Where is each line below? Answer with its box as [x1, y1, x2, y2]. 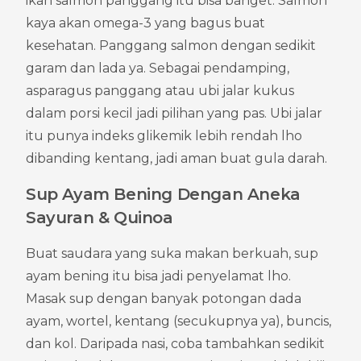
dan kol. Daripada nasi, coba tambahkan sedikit [26, 335, 325, 351]
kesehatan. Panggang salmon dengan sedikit [26, 37, 316, 53]
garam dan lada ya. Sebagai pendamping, [26, 60, 289, 76]
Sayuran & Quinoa [26, 207, 173, 227]
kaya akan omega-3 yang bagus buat [26, 15, 265, 31]
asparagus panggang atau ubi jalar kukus [26, 82, 294, 98]
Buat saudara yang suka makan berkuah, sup [26, 245, 318, 261]
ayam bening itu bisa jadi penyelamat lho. [26, 268, 291, 284]
